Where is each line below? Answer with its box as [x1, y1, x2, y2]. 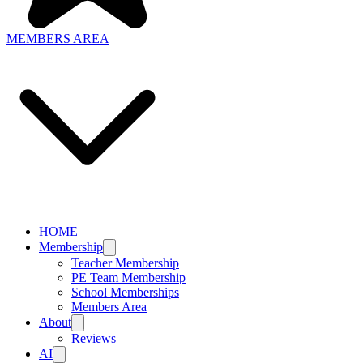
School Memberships [71, 284, 179, 299]
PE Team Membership [71, 270, 186, 284]
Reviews [71, 331, 116, 345]
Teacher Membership [71, 255, 179, 270]
